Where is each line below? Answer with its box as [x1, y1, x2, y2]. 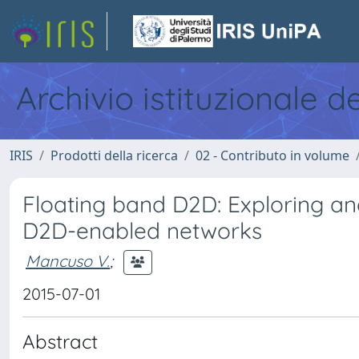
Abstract [22, 329, 98, 353]
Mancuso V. [26, 250, 110, 271]
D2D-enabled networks [22, 216, 262, 244]
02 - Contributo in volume [196, 147, 349, 164]
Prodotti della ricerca [50, 147, 178, 164]
